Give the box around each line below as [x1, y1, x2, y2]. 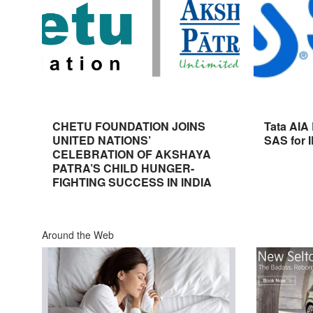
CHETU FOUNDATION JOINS [52, 117, 205, 134]
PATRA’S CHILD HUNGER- [52, 159, 194, 176]
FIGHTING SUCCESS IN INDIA [52, 173, 212, 190]
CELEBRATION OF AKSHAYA [52, 145, 211, 162]
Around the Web [42, 227, 114, 242]
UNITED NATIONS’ [52, 131, 151, 148]
